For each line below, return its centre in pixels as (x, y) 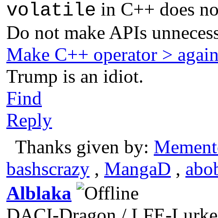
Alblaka (39, 193)
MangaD (137, 168)
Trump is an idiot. (75, 76)
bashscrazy (48, 168)
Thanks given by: (82, 146)
